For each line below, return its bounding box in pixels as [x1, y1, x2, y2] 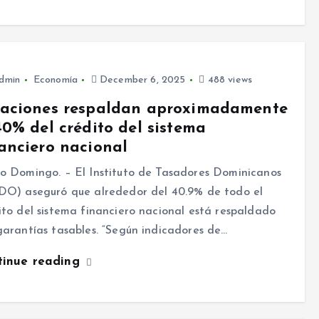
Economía [33, 75, 78, 86]
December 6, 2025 [96, 75, 186, 86]
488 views [204, 75, 253, 86]
